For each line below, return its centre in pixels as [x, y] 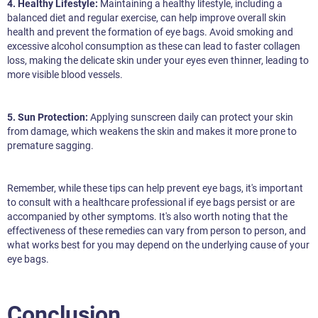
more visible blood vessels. [65, 75]
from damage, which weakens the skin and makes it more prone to [152, 132]
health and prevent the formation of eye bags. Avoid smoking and [150, 32]
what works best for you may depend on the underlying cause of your [158, 245]
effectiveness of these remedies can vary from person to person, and [157, 231]
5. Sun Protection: [48, 117]
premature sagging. [50, 146]
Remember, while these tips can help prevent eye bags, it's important [155, 188]
